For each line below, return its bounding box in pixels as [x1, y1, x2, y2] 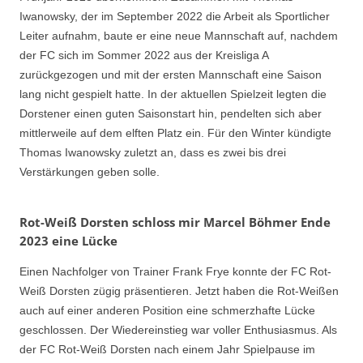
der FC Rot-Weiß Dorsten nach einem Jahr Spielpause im [19, 342, 315, 356]
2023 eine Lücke [19, 232, 117, 249]
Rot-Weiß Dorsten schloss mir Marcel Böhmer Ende [19, 213, 331, 230]
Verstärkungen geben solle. [19, 165, 160, 179]
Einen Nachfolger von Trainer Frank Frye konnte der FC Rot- [19, 264, 331, 278]
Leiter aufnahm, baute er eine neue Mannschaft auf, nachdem [19, 29, 338, 43]
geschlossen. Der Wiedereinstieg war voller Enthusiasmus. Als [19, 322, 337, 336]
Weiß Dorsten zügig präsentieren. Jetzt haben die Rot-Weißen [19, 284, 339, 297]
